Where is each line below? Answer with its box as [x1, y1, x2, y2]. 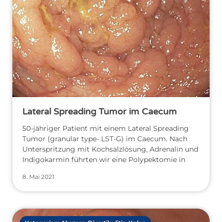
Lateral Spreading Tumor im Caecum [22, 106, 177, 117]
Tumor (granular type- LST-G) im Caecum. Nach [22, 134, 187, 144]
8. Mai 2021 [22, 173, 54, 181]
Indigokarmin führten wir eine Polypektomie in [22, 155, 185, 165]
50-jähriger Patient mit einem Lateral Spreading [22, 124, 189, 133]
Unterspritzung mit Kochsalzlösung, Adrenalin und [22, 145, 198, 154]
